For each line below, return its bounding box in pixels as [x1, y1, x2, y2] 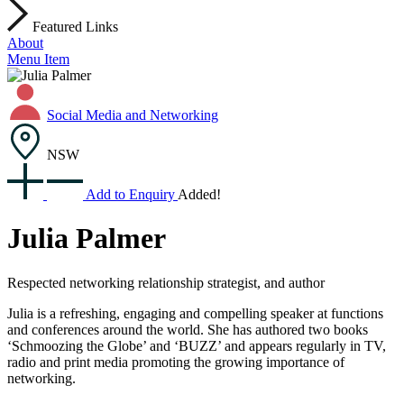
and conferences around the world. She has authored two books [7, 321, 368, 337]
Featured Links [32, 19, 118, 34]
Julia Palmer [7, 222, 166, 255]
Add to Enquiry [86, 187, 178, 202]
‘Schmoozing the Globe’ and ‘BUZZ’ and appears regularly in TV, [7, 337, 386, 353]
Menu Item [7, 51, 69, 67]
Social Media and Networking [47, 107, 218, 123]
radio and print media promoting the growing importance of [7, 353, 344, 370]
